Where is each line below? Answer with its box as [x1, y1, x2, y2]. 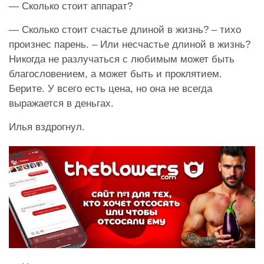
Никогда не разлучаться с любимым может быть [9, 53, 235, 65]
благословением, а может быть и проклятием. [9, 68, 222, 80]
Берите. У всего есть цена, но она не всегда [9, 82, 212, 94]
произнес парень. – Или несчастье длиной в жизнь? [9, 38, 250, 50]
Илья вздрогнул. [9, 121, 85, 133]
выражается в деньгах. [9, 97, 114, 109]
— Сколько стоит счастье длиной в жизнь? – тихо [9, 24, 241, 35]
